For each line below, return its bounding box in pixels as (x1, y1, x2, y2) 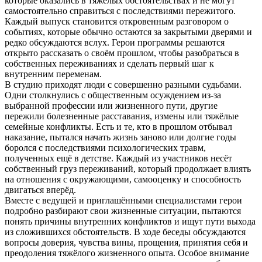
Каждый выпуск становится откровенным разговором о (5, 16, 229, 27)
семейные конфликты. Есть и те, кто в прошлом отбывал (5, 122, 232, 132)
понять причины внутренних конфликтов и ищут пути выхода (5, 216, 256, 227)
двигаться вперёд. (5, 185, 76, 195)
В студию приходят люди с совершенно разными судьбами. (5, 80, 242, 90)
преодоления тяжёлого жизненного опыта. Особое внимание (5, 248, 249, 258)
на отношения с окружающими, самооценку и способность (5, 174, 241, 185)
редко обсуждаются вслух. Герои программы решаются (5, 37, 225, 48)
